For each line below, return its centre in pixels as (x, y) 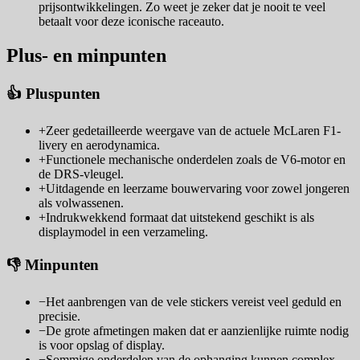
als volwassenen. (81, 202)
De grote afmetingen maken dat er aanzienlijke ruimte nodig (197, 331)
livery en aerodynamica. (99, 145)
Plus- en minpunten (86, 56)
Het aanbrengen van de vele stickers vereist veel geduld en (194, 302)
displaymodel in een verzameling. (123, 231)
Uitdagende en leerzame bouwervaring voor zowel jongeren (198, 188)
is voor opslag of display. (102, 346)
